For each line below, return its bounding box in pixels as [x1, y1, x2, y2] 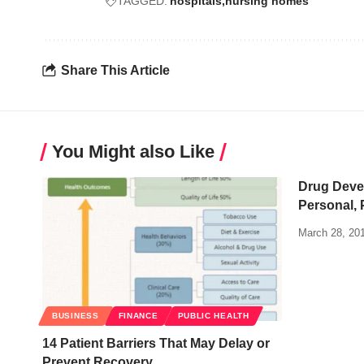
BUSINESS [52, 311, 99, 321]
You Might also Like [52, 141, 214, 162]
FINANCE [118, 311, 158, 321]
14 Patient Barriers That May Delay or [42, 336, 270, 351]
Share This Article [61, 63, 170, 77]
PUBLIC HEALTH [177, 311, 249, 321]
